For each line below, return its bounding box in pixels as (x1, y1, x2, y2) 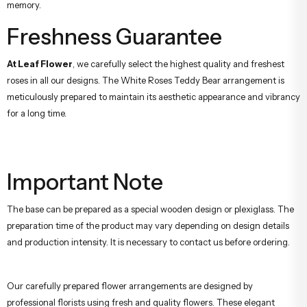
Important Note (7, 168, 163, 195)
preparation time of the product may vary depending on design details (7, 219, 289, 231)
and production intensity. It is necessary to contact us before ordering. (7, 236, 290, 247)
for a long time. (7, 107, 66, 119)
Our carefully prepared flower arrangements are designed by (7, 280, 253, 291)
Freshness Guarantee (7, 23, 222, 50)
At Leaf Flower (7, 58, 73, 69)
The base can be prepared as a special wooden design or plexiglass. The (7, 203, 294, 214)
